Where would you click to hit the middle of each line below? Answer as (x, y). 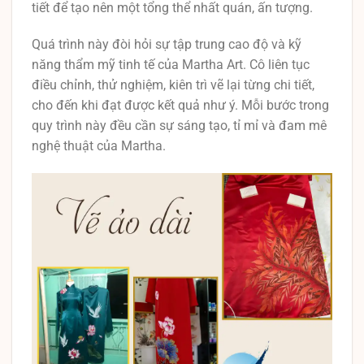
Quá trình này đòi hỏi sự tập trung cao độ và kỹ (167, 45)
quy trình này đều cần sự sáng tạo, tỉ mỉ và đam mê (179, 126)
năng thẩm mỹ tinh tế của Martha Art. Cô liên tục (171, 65)
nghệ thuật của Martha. (99, 146)
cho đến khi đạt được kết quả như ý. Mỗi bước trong (180, 106)
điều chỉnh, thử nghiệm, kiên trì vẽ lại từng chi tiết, (173, 85)
